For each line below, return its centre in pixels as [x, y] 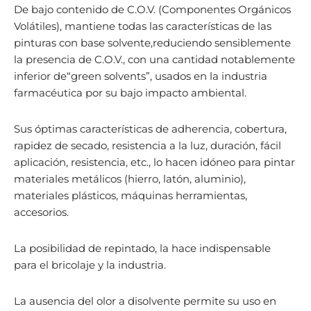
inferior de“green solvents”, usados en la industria [141, 76]
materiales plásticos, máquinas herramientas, [131, 196]
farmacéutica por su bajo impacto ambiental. [130, 93]
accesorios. [41, 212]
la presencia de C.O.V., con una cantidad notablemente [154, 60]
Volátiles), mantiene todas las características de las [143, 26]
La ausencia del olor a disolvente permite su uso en [145, 301]
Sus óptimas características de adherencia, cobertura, [150, 129]
